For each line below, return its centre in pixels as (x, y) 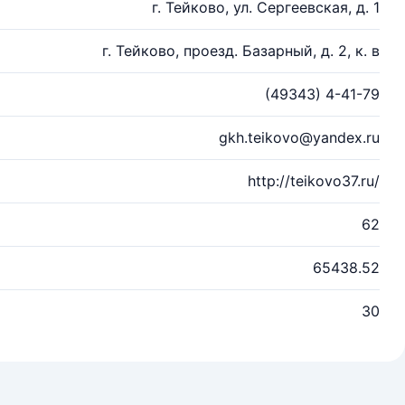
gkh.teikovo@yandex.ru (299, 137)
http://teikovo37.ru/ (314, 181)
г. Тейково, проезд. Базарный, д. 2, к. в (241, 51)
